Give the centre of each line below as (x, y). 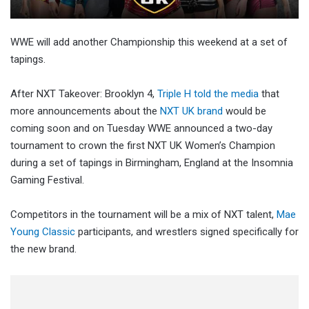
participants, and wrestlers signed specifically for (187, 232)
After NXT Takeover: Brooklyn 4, (84, 94)
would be (245, 111)
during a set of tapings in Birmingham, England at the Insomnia (152, 163)
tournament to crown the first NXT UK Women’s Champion (143, 146)
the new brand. (45, 249)
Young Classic (43, 232)
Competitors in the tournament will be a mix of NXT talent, (143, 215)
